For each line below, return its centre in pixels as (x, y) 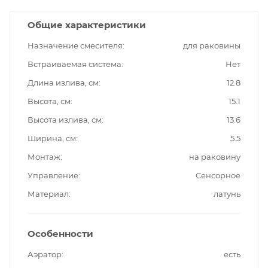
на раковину (215, 156)
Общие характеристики (87, 25)
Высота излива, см (65, 119)
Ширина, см (52, 138)
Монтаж (44, 156)
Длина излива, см (63, 82)
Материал (48, 194)
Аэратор (45, 254)
